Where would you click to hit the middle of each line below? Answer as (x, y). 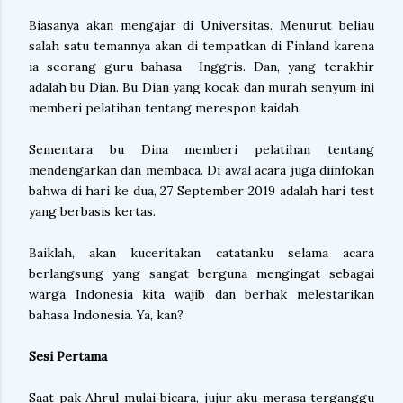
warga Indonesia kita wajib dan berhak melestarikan (201, 294)
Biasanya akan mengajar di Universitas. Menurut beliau (201, 25)
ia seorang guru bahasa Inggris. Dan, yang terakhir (201, 67)
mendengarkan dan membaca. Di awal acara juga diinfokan (201, 170)
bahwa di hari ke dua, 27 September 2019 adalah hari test (201, 191)
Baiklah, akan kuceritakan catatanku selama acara (201, 253)
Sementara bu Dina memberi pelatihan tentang (201, 149)
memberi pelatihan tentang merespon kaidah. (167, 108)
